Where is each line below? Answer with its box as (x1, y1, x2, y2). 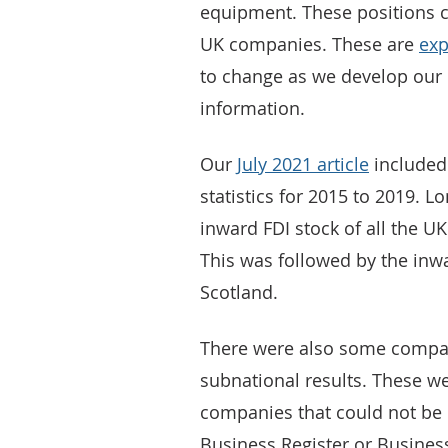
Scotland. (200, 280, 278, 304)
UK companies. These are (200, 32, 419, 56)
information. (200, 96, 305, 120)
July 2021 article (237, 152, 369, 176)
